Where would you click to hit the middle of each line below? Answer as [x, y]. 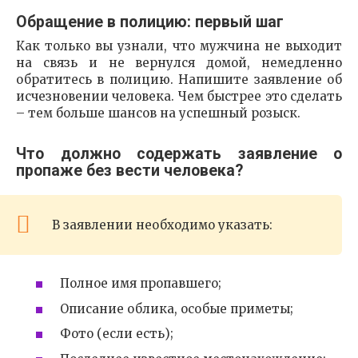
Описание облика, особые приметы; [177, 308]
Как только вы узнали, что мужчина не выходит [179, 46]
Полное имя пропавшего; [141, 284]
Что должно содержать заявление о [179, 153]
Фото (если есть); [117, 334]
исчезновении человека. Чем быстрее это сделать [179, 97]
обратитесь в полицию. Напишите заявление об [179, 80]
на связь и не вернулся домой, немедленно [179, 63]
